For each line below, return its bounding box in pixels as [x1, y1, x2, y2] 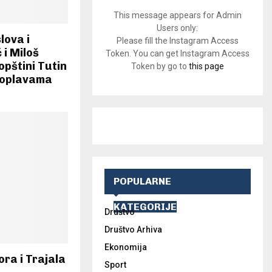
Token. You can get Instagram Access [105, 49, 250, 59]
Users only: [157, 23, 199, 33]
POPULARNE [113, 175, 171, 188]
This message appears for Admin [113, 10, 242, 21]
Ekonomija [104, 242, 147, 253]
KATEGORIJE [113, 201, 177, 213]
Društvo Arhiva [104, 225, 162, 235]
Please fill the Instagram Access [116, 36, 239, 46]
